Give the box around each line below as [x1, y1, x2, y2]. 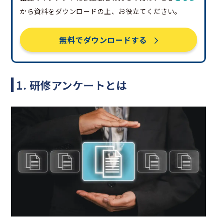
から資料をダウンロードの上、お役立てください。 [20, 6, 182, 16]
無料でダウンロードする [59, 34, 147, 46]
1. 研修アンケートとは [16, 77, 127, 93]
